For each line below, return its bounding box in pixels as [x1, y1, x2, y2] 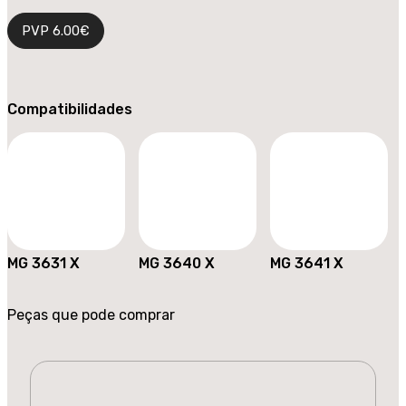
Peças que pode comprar [7, 306, 175, 324]
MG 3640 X [139, 255, 215, 273]
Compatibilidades [7, 101, 132, 119]
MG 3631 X [7, 255, 80, 273]
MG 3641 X [270, 255, 343, 273]
